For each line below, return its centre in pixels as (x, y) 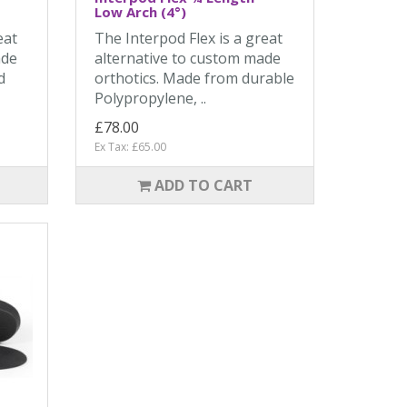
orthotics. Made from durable (195, 78)
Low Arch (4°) (141, 12)
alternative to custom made (188, 58)
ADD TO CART (204, 185)
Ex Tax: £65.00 (131, 147)
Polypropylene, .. (151, 98)
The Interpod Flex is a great (189, 38)
